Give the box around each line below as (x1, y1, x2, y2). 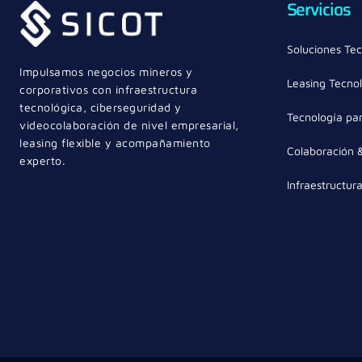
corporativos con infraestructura (19, 82, 197, 96)
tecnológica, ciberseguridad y (19, 99, 182, 114)
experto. (19, 153, 65, 167)
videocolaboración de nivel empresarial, (19, 117, 239, 132)
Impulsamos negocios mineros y (19, 64, 193, 78)
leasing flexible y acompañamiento (19, 135, 211, 149)
